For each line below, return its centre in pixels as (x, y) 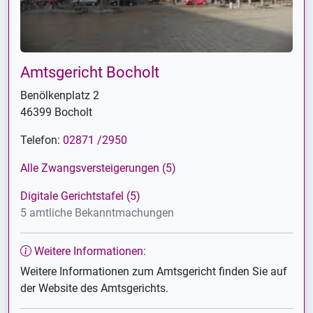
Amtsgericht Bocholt (90, 72)
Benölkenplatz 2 (60, 95)
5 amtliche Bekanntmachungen (97, 212)
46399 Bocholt (56, 112)
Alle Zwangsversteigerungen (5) (98, 168)
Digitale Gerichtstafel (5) (80, 196)
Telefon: (42, 140)
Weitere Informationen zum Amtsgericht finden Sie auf (154, 271)
